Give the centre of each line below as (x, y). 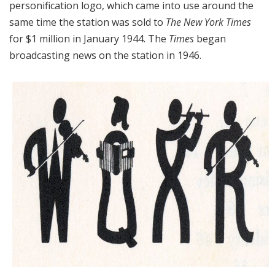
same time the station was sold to (87, 22)
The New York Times (208, 22)
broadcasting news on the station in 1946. (105, 56)
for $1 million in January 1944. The (89, 39)
